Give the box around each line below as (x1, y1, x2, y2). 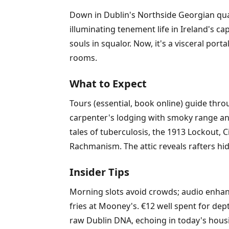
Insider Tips (70, 165, 129, 179)
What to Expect (70, 77, 147, 90)
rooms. (70, 52, 97, 63)
